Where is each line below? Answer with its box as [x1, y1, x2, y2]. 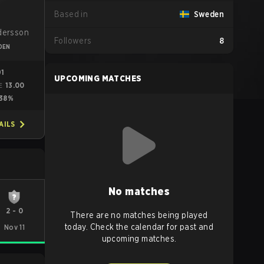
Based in [54, 9, 88, 19]
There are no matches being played [70, 210, 208, 220]
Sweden [193, 9, 224, 19]
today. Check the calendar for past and [64, 222, 214, 232]
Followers [54, 36, 92, 45]
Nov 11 [4, 223, 25, 232]
